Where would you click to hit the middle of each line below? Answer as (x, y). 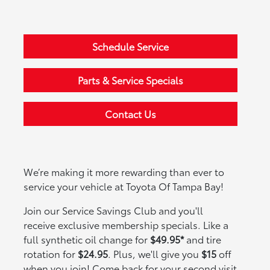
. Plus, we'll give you (155, 254)
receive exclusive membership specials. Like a (126, 225)
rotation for (51, 254)
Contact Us (130, 114)
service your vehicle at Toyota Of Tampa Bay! (124, 186)
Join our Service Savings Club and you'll (114, 210)
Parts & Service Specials (130, 80)
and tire (203, 239)
